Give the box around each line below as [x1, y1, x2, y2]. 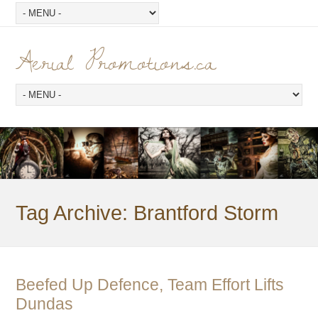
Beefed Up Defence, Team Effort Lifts [16, 275, 285, 295]
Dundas [16, 295, 74, 314]
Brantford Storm [133, 202, 279, 225]
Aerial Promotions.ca [16, 40, 216, 82]
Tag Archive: [16, 202, 134, 225]
